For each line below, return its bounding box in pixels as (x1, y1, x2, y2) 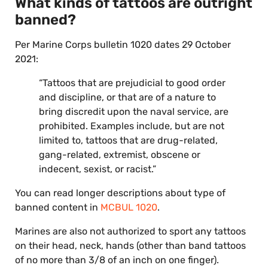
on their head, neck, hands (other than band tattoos (15, 240, 246, 252)
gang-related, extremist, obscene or (39, 149, 200, 161)
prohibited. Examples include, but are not (39, 120, 224, 132)
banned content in (15, 202, 100, 214)
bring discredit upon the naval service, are (39, 106, 229, 118)
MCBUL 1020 (100, 202, 157, 214)
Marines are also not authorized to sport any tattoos (15, 226, 246, 237)
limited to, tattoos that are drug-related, (39, 135, 218, 147)
